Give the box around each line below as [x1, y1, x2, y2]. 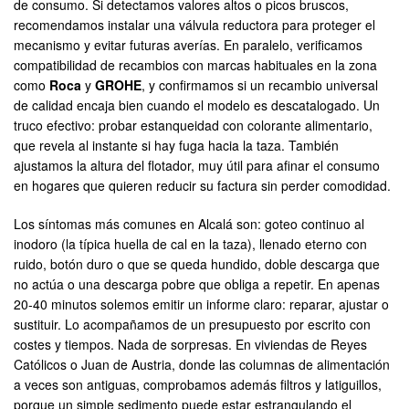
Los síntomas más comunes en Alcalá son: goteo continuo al [14, 215, 364, 234]
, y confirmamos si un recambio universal [142, 76, 378, 95]
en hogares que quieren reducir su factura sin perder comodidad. [14, 176, 391, 195]
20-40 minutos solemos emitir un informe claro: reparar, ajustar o [14, 295, 389, 314]
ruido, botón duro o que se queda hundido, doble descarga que [14, 255, 380, 274]
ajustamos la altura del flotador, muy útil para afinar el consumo [14, 156, 380, 175]
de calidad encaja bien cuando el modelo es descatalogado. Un [14, 96, 380, 115]
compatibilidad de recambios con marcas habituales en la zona [14, 56, 377, 75]
